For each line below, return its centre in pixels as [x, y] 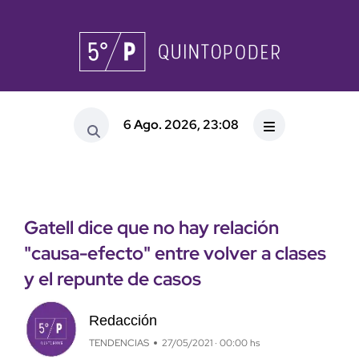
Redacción [123, 320]
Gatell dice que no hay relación [151, 228]
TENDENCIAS [119, 343]
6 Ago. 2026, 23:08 [181, 124]
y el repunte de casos [113, 279]
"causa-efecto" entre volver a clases [175, 254]
